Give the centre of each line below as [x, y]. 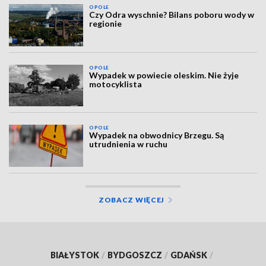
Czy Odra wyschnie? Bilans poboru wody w [172, 15]
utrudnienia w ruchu [129, 144]
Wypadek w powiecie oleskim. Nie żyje [164, 75]
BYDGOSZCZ [135, 255]
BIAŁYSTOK [75, 255]
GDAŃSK [189, 255]
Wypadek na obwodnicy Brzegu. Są [157, 135]
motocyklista [116, 84]
